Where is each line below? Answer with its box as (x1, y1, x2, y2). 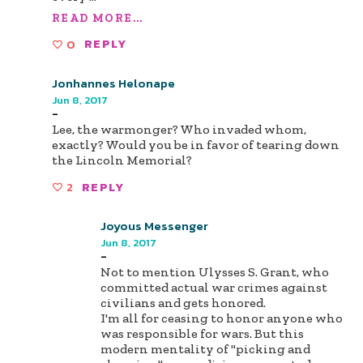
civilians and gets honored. (100, 295, 266, 311)
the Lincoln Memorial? (52, 152, 192, 168)
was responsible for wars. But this (100, 326, 304, 342)
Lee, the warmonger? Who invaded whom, (52, 121, 306, 137)
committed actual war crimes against (100, 280, 327, 296)
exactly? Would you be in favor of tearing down (52, 136, 340, 152)
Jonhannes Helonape (52, 73, 175, 92)
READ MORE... (52, 11, 143, 25)
